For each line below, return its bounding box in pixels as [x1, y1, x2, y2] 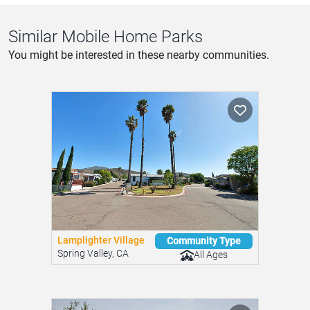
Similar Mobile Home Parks [8, 84, 203, 104]
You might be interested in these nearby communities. [8, 105, 269, 119]
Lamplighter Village [57, 291, 145, 303]
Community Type [167, 291, 241, 303]
